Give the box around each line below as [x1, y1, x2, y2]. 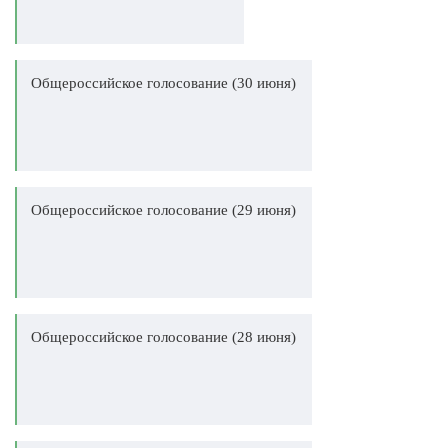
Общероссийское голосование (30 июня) [31, 75, 296, 91]
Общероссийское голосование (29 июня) [31, 202, 296, 218]
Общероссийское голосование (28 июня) [31, 329, 296, 345]
